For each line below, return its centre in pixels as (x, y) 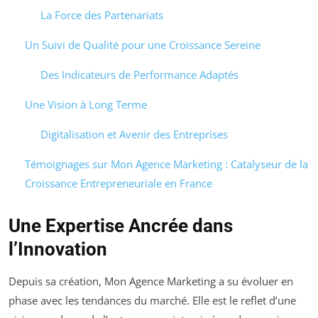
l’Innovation (58, 249)
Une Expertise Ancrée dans (121, 225)
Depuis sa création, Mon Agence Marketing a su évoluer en (151, 281)
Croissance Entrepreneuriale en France (118, 183)
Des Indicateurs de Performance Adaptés (139, 74)
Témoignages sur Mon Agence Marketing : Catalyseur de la (166, 164)
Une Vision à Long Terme (86, 104)
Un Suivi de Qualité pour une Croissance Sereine (142, 44)
